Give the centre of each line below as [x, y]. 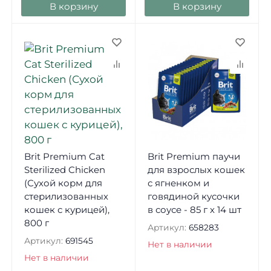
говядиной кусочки [193, 197]
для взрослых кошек [196, 170]
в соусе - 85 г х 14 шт [194, 210]
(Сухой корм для [63, 183]
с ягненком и [178, 183]
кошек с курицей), [67, 210]
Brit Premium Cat [64, 157]
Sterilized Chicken [64, 170]
